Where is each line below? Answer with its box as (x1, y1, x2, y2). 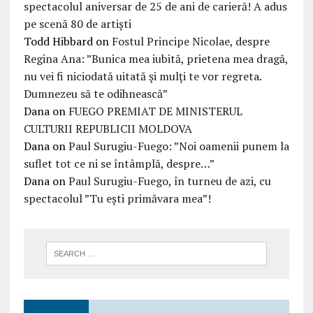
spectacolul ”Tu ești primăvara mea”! (23, 191, 211, 207)
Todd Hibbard (23, 34, 93, 50)
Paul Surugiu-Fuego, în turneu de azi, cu (68, 173, 271, 189)
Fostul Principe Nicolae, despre (111, 34, 270, 50)
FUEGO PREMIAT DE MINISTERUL (68, 103, 242, 119)
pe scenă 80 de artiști (23, 16, 131, 32)
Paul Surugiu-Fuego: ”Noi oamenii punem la (68, 138, 289, 154)
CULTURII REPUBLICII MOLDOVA (23, 121, 192, 137)
